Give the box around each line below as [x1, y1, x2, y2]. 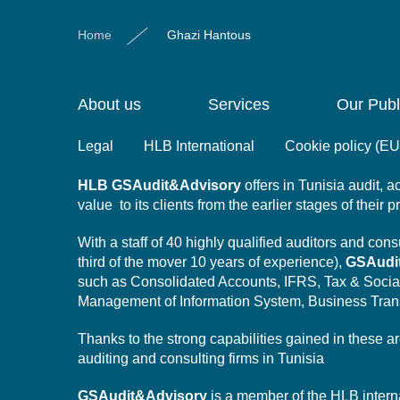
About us [78, 96, 141, 113]
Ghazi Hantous [167, 28, 251, 42]
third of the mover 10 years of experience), [78, 254, 346, 270]
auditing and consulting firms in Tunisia [78, 351, 324, 366]
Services [208, 96, 270, 113]
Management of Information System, [78, 294, 308, 309]
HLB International [144, 138, 254, 154]
